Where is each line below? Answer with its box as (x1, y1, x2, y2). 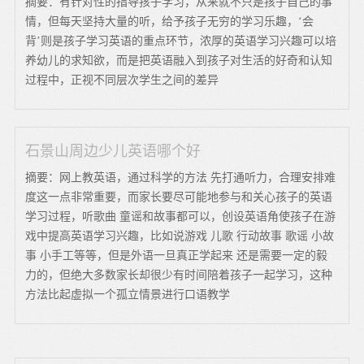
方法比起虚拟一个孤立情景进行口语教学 (25, 288, 231, 301)
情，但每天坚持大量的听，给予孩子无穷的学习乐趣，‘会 (25, 15, 314, 28)
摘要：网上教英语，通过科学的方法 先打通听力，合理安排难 (25, 171, 336, 184)
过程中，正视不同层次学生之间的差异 (25, 73, 219, 86)
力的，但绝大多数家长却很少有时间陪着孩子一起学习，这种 (25, 268, 333, 281)
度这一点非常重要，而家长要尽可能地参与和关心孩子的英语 (25, 190, 333, 203)
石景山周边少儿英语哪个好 (25, 142, 201, 159)
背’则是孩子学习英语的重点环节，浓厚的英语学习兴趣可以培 (25, 34, 337, 47)
